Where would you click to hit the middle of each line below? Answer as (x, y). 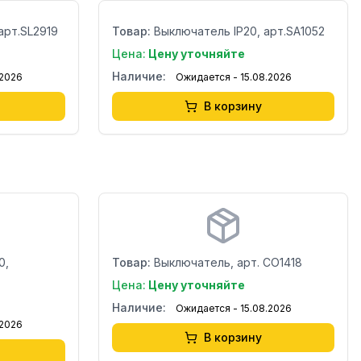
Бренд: (139, 209)
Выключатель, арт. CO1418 (228, 262)
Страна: (141, 225)
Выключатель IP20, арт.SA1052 (239, 31)
